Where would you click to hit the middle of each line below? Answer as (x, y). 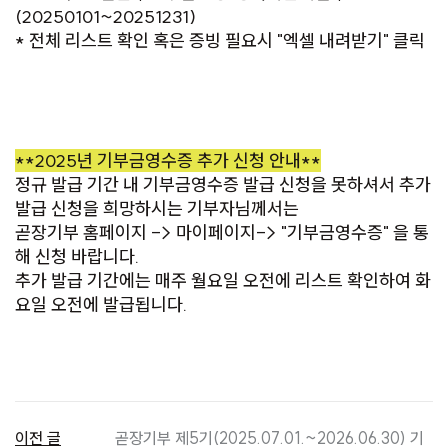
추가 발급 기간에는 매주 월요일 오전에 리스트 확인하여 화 (223, 281)
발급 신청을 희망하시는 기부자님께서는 (159, 209)
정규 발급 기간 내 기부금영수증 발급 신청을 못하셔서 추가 (223, 185)
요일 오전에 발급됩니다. (101, 305)
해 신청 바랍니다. (77, 257)
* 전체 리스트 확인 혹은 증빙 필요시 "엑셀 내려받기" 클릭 (220, 41)
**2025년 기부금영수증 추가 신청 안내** (168, 161)
